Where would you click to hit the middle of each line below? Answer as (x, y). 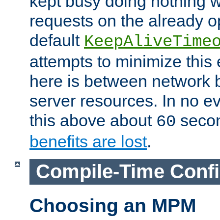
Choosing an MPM (113, 205)
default (57, 41)
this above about (93, 121)
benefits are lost (88, 142)
